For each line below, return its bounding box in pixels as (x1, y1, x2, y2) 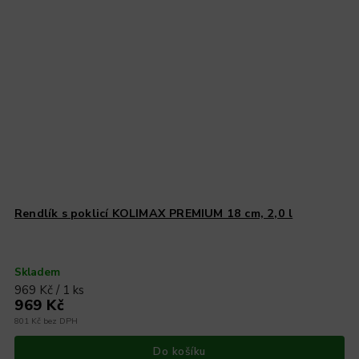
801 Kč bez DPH (14, 314, 79, 327)
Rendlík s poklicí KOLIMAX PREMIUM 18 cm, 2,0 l (14, 205, 293, 221)
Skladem (14, 264, 61, 280)
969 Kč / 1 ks (14, 281, 85, 298)
